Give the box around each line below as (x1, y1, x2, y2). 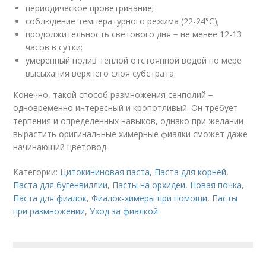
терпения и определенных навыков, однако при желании (13, 115, 244, 126)
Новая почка (190, 179, 242, 191)
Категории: (13, 166, 61, 178)
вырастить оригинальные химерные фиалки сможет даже (13, 128, 248, 140)
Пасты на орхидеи (112, 179, 186, 191)
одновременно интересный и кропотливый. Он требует (13, 102, 239, 113)
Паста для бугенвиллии (13, 179, 108, 191)
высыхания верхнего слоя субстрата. (26, 68, 176, 79)
